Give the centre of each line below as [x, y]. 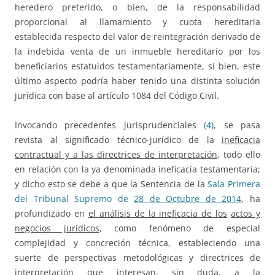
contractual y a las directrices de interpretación [116, 155]
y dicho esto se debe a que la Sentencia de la [111, 184]
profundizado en [52, 214]
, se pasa [237, 125]
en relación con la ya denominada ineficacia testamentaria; [137, 169]
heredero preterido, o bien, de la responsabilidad [137, 7]
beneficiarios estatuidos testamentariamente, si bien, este [137, 66]
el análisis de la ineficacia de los [158, 214]
